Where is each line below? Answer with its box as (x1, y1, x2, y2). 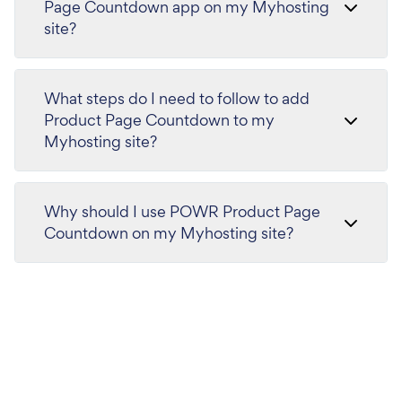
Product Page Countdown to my (44, 109, 275, 131)
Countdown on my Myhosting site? (44, 223, 293, 244)
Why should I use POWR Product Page (44, 201, 320, 223)
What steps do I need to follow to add (44, 88, 310, 109)
